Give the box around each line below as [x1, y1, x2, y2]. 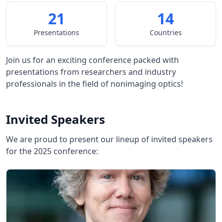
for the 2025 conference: [6, 146, 98, 157]
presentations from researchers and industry [6, 66, 176, 77]
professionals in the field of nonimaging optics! [6, 78, 183, 89]
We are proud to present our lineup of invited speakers [6, 134, 213, 145]
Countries [149, 28, 182, 37]
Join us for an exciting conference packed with [6, 55, 179, 65]
